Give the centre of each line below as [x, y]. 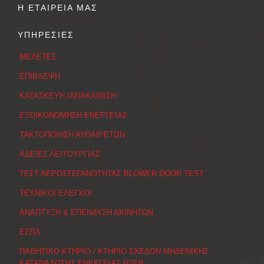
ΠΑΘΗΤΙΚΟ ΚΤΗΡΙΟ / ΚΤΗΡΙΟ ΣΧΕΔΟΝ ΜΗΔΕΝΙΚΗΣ [114, 252]
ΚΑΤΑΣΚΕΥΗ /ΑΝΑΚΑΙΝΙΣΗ [68, 96]
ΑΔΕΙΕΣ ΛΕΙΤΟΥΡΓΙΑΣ [60, 154]
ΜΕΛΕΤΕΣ [38, 57]
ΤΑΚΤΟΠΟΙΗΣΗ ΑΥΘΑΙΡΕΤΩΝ [72, 135]
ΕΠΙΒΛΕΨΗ [40, 77]
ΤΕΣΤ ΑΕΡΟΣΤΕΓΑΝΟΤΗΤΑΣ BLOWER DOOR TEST [112, 174]
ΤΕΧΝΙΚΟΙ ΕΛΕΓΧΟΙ [56, 193]
